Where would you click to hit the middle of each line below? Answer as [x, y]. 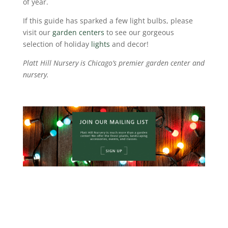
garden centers [78, 32]
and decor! [129, 44]
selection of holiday [57, 44]
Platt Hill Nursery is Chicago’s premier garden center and [113, 63]
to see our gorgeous [139, 32]
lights [100, 44]
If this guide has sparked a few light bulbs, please [108, 20]
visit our [37, 32]
